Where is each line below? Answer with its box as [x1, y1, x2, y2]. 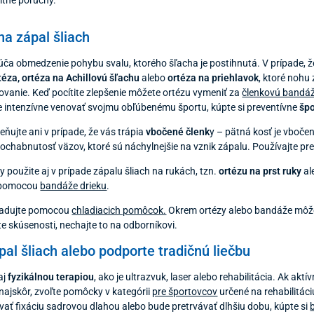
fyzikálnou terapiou [8, 271, 95, 282]
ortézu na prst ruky [217, 165, 302, 177]
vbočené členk [146, 125, 210, 137]
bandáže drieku [40, 179, 107, 191]
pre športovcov [152, 285, 218, 297]
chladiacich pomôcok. [71, 204, 167, 216]
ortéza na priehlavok [165, 71, 259, 83]
